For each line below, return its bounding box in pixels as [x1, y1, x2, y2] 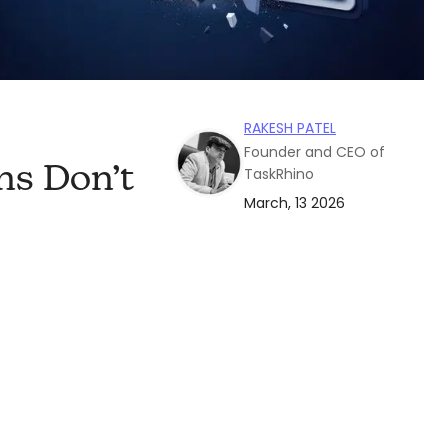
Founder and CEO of [244, 142, 385, 163]
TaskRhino [244, 164, 314, 185]
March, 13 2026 [244, 193, 345, 214]
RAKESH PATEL [244, 118, 336, 139]
